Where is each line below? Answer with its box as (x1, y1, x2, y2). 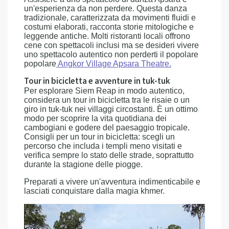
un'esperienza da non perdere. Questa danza (24, 4, 187, 13)
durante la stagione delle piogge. (24, 160, 143, 169)
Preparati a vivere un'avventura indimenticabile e (24, 177, 200, 186)
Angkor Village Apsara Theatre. (56, 59, 171, 68)
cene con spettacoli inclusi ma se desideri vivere (24, 41, 199, 50)
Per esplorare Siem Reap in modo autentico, (24, 86, 185, 95)
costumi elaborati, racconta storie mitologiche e (24, 22, 194, 31)
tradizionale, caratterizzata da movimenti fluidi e (24, 13, 196, 22)
